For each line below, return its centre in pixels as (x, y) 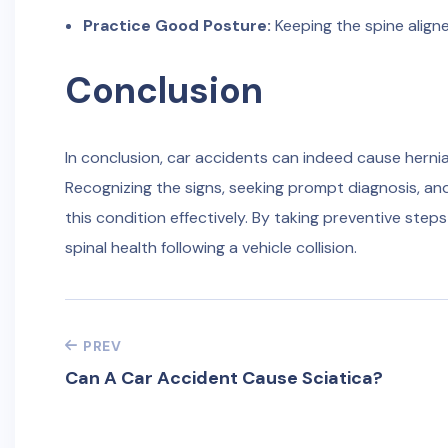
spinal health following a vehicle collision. (211, 247)
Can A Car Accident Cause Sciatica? (224, 378)
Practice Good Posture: (176, 25)
